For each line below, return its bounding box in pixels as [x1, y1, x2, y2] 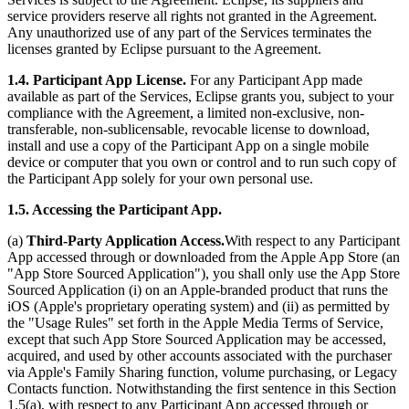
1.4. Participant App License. [7, 71, 186, 88]
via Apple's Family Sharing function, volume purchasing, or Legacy [7, 363, 397, 380]
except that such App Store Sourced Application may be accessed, [7, 330, 386, 347]
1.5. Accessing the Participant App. [7, 201, 222, 217]
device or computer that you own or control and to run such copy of [7, 153, 396, 170]
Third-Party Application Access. [26, 232, 225, 248]
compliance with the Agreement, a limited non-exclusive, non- [7, 104, 364, 121]
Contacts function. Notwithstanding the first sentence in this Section [7, 380, 396, 396]
